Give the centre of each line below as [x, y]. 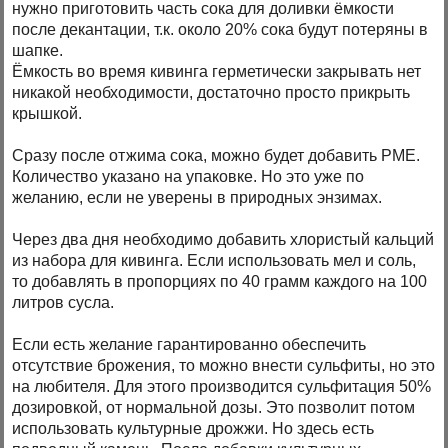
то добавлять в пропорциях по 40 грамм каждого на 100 [220, 282]
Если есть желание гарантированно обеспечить [189, 345]
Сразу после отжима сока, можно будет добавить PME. [216, 156]
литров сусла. [63, 303]
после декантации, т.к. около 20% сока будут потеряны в [220, 30]
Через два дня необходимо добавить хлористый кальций [223, 240]
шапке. [38, 51]
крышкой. [47, 114]
